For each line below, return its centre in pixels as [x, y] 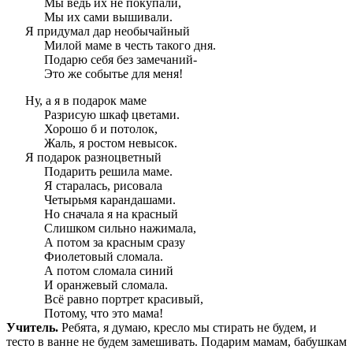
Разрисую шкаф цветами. [112, 115]
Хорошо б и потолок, [101, 129]
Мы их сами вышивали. [108, 17]
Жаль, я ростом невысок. [111, 143]
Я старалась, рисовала [103, 186]
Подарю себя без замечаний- [121, 60]
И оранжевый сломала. [106, 285]
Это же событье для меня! [113, 74]
